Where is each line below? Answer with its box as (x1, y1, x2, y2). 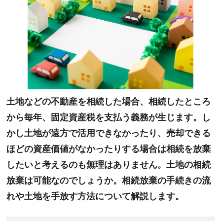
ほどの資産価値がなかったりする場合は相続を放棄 (6, 144, 211, 154)
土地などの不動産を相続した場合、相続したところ (6, 96, 211, 107)
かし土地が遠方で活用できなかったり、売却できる (6, 128, 211, 138)
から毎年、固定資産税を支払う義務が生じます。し (6, 112, 211, 122)
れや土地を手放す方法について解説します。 (6, 191, 184, 201)
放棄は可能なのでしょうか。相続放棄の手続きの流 (6, 175, 211, 185)
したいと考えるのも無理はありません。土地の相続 (6, 159, 211, 170)
